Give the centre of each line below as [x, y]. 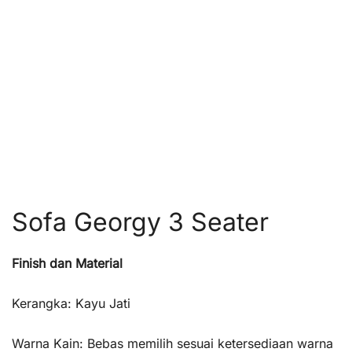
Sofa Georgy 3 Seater [140, 222]
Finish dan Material [67, 263]
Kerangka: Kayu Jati [71, 303]
